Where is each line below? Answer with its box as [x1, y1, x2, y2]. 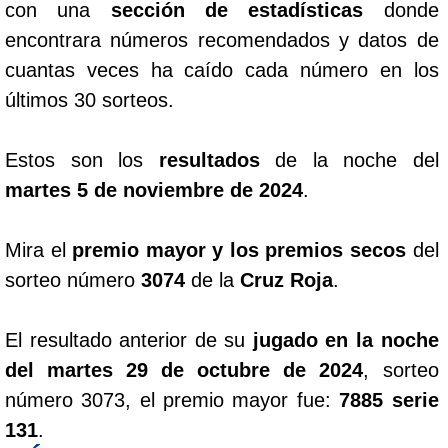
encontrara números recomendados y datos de [5, 28, 439, 51]
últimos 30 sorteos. [5, 88, 174, 111]
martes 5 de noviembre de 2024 [5, 178, 303, 201]
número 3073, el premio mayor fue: [5, 388, 340, 411]
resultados [158, 148, 260, 171]
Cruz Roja [240, 268, 333, 291]
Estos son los [5, 148, 159, 171]
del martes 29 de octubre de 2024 [5, 358, 364, 381]
